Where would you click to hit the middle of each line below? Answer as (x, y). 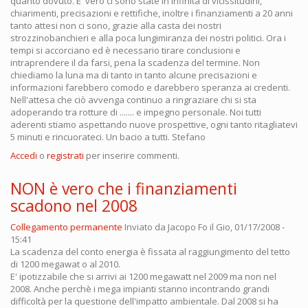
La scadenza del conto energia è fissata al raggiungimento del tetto (150, 251)
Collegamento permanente (66, 227)
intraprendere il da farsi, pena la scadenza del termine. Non (135, 62)
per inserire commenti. (132, 155)
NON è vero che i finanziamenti (124, 188)
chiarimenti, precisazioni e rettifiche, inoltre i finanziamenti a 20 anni (152, 13)
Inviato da (146, 227)
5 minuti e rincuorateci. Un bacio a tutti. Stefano (108, 136)
